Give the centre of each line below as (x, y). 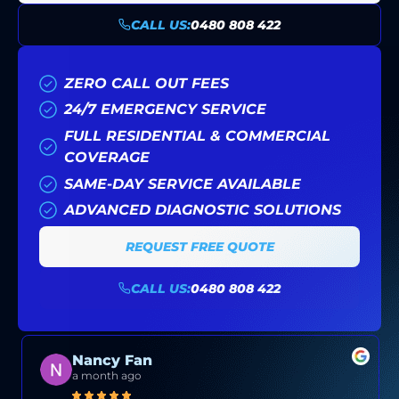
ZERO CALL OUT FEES (147, 83)
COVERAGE (107, 158)
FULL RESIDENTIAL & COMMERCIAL (197, 136)
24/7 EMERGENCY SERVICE (165, 110)
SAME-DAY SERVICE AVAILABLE (183, 183)
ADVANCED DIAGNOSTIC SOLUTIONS (203, 210)
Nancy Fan (112, 360)
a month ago (107, 375)
